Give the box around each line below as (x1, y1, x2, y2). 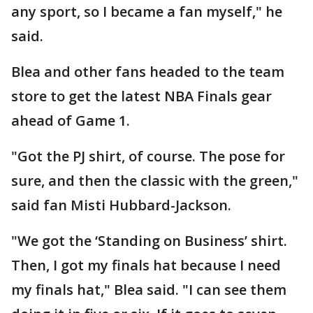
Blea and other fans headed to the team (11, 61, 284, 81)
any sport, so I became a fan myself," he (11, 1, 282, 21)
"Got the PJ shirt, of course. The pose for (11, 146, 285, 166)
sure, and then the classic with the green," (11, 170, 298, 190)
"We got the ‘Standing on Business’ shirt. (11, 231, 287, 250)
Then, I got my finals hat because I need (11, 255, 281, 275)
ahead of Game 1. (11, 110, 130, 130)
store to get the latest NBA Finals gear (11, 86, 272, 105)
